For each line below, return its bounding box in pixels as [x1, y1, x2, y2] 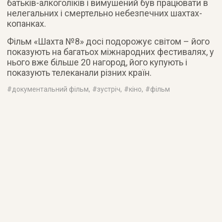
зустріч [97, 85, 121, 93]
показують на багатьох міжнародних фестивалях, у [7, 46, 215, 57]
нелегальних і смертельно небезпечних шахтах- [7, 7, 203, 18]
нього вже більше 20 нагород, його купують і [7, 56, 188, 67]
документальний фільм [12, 85, 89, 93]
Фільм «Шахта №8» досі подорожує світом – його [7, 36, 210, 47]
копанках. [7, 18, 47, 29]
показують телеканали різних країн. [7, 67, 152, 78]
